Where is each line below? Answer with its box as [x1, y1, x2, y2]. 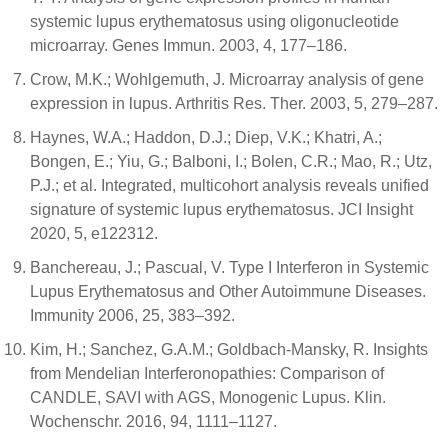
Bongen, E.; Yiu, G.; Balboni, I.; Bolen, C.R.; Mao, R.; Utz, [30, 153, 432, 170]
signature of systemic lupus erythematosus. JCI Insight [30, 201, 413, 218]
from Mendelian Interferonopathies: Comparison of [30, 365, 384, 382]
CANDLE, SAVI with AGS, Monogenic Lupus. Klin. [30, 389, 386, 406]
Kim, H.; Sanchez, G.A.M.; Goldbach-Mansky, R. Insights [30, 341, 428, 358]
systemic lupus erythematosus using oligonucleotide [30, 13, 399, 30]
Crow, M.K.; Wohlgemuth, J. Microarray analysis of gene [30, 71, 424, 88]
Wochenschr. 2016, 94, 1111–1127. [30, 413, 277, 430]
